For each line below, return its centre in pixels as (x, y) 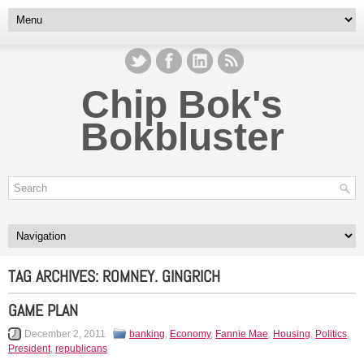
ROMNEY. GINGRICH (161, 276)
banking (147, 334)
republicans (81, 349)
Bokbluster (182, 137)
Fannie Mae (242, 334)
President (29, 349)
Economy (190, 334)
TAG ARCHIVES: (55, 276)
